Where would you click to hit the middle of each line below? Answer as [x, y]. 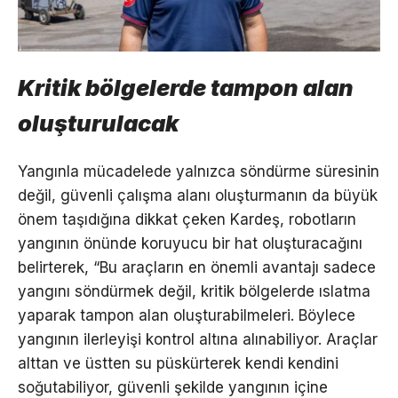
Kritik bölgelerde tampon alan [186, 87]
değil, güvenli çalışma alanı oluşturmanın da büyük [198, 196]
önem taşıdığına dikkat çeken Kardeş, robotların [187, 220]
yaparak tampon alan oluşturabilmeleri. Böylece [187, 316]
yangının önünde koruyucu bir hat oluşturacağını [190, 244]
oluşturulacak [98, 123]
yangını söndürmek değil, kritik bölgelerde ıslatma [194, 292]
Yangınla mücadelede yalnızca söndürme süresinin [199, 172]
